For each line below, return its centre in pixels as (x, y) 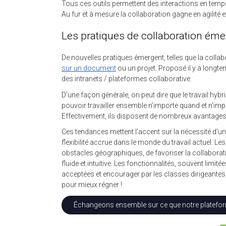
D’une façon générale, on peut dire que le (125, 95)
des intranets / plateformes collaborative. (127, 79)
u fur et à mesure (93, 14)
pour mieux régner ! (92, 185)
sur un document (89, 68)
